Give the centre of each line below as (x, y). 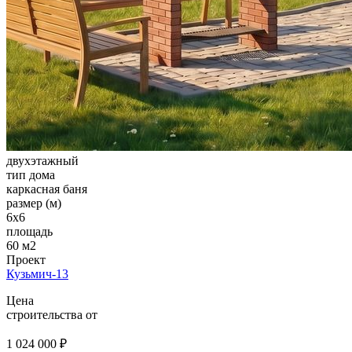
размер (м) (34, 203)
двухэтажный (42, 161)
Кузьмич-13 (37, 274)
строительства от (52, 315)
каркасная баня (47, 189)
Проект (26, 260)
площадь (29, 232)
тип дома (31, 175)
